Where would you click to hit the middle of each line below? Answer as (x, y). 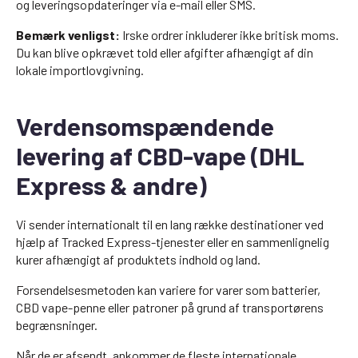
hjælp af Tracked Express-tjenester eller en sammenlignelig (173, 242)
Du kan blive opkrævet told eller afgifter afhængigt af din (165, 52)
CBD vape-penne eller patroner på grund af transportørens (170, 307)
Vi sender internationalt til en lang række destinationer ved (170, 224)
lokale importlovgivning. (80, 70)
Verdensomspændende (145, 126)
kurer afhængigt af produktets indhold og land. (138, 259)
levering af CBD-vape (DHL (160, 155)
